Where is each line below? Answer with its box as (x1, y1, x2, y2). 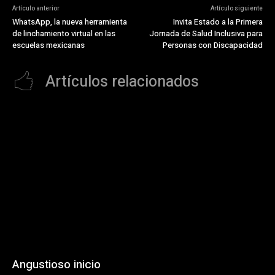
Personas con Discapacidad (162, 39, 263, 51)
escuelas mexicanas (12, 39, 85, 51)
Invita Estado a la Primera (172, 15, 263, 28)
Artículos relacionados (45, 70, 199, 93)
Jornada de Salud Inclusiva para (149, 27, 263, 39)
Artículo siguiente (210, 4, 263, 13)
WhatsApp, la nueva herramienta (12, 15, 127, 28)
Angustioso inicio (12, 256, 101, 274)
